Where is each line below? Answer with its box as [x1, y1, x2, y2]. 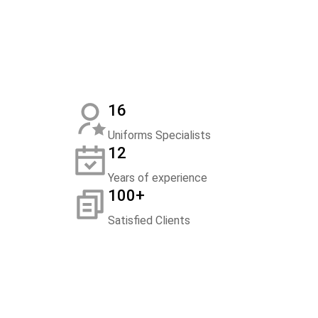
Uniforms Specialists [108, 128, 211, 142]
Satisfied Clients [108, 214, 190, 227]
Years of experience [108, 171, 207, 185]
